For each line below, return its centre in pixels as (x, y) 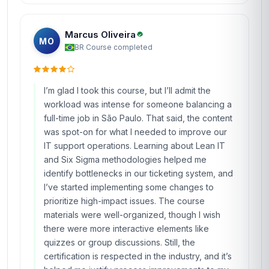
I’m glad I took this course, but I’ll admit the (127, 90)
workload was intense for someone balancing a (138, 104)
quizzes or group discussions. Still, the (119, 242)
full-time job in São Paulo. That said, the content (138, 118)
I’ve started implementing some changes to (129, 187)
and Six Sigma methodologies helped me (125, 159)
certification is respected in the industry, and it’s (138, 256)
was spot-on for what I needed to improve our (135, 132)
